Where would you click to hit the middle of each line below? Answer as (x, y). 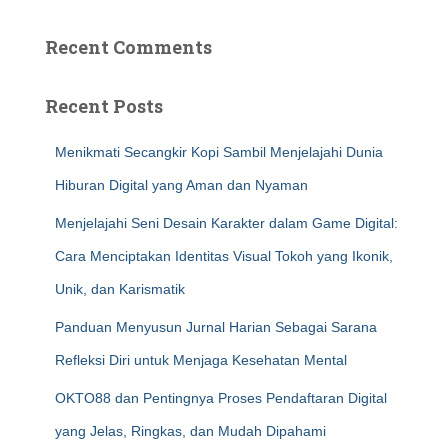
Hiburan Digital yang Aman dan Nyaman (181, 185)
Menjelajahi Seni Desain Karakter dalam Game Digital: (226, 223)
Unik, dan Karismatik (120, 289)
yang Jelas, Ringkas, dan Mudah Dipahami (190, 431)
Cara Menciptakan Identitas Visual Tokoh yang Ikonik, (224, 256)
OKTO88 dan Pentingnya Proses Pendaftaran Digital (221, 398)
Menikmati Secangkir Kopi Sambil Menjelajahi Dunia (219, 152)
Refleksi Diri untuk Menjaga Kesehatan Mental (201, 360)
